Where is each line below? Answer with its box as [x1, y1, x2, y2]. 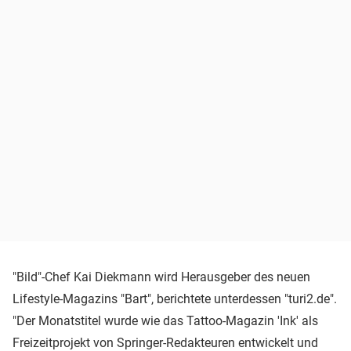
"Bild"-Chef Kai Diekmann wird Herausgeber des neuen [13, 269, 310, 284]
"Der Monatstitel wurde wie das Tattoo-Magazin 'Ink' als [13, 313, 318, 328]
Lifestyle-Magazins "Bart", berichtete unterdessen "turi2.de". [13, 291, 337, 306]
